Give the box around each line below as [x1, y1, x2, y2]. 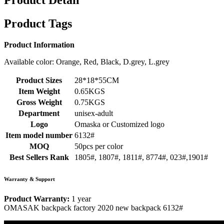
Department [18, 108, 59, 117]
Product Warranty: [4, 194, 69, 203]
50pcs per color [74, 141, 123, 150]
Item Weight [18, 86, 60, 95]
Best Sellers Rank [9, 152, 69, 161]
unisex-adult [74, 108, 113, 117]
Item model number [5, 130, 72, 139]
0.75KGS [74, 97, 105, 106]
